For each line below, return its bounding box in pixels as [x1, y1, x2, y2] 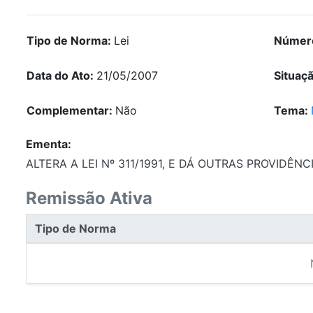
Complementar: [27, 103, 115, 118]
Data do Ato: [27, 68, 96, 83]
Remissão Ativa [26, 188, 152, 209]
